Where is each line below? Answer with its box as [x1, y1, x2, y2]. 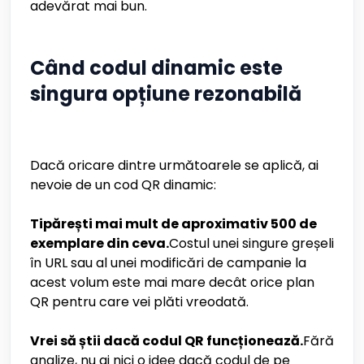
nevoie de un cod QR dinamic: [30, 175, 216, 194]
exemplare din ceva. [30, 234, 169, 253]
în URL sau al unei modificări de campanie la [30, 253, 306, 272]
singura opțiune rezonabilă [30, 80, 301, 107]
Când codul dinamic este [30, 54, 283, 81]
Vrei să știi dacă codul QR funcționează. [30, 331, 303, 350]
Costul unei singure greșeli [169, 234, 334, 253]
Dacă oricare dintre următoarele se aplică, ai [30, 156, 318, 175]
